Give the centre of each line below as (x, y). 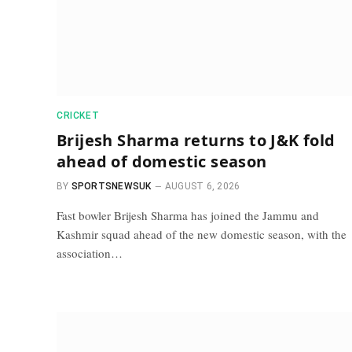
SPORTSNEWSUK (111, 186)
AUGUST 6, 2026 (202, 186)
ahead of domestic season (162, 161)
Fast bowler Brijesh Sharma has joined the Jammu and (188, 215)
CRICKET (78, 115)
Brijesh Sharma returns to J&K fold (196, 140)
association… (90, 253)
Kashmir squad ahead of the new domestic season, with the (202, 234)
